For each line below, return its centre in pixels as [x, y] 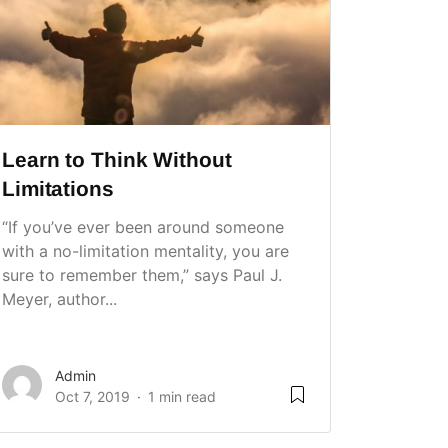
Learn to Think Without [117, 160]
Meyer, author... [59, 299]
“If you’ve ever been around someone [143, 227]
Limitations [58, 189]
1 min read [182, 397]
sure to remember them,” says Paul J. [142, 275]
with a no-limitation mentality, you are [145, 251]
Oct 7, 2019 [92, 397]
